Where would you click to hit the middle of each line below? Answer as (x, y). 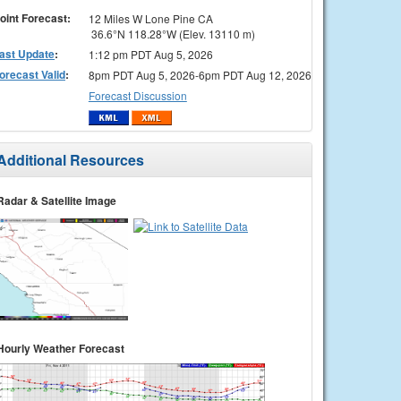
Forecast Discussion (137, 95)
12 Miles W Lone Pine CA (150, 18)
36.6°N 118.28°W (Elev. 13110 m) (171, 33)
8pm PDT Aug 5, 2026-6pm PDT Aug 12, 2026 (200, 74)
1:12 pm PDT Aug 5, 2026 (150, 54)
